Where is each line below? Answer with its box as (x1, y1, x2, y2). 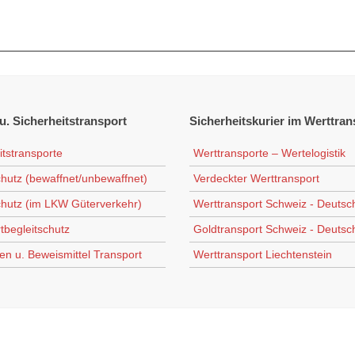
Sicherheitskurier (189, 114, 284, 128)
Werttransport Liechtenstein (193, 248, 332, 261)
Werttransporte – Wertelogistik (193, 147, 345, 159)
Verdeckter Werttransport (193, 172, 319, 185)
